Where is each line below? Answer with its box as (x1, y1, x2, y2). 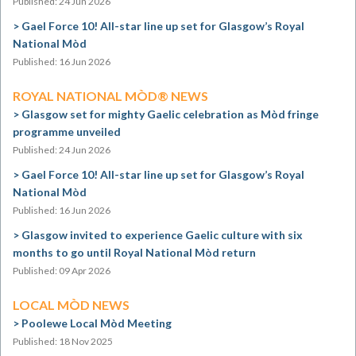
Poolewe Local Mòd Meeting (21, 316, 172, 330)
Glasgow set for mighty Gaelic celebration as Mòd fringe (21, 107, 319, 121)
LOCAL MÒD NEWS (13, 297, 130, 312)
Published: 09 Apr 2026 (13, 265, 110, 277)
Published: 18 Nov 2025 (13, 335, 113, 347)
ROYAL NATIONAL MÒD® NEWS (13, 88, 208, 103)
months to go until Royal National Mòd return (13, 246, 256, 259)
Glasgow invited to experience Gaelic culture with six (21, 228, 303, 242)
